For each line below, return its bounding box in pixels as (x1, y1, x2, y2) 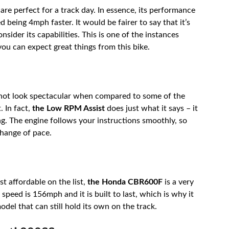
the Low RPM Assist (32, 104, 105, 112)
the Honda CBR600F (87, 177, 163, 186)
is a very (163, 177, 194, 186)
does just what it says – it (105, 104, 198, 112)
